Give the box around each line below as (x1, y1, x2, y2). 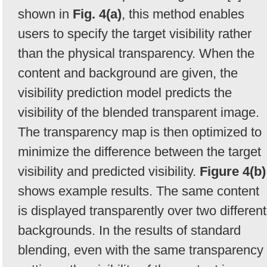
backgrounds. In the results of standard (18, 222, 241, 238)
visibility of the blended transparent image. (18, 104, 259, 120)
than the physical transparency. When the (18, 45, 254, 61)
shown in (18, 6, 73, 21)
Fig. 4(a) (73, 6, 122, 21)
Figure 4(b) (200, 163, 266, 179)
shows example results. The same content (18, 183, 259, 198)
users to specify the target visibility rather (18, 26, 252, 41)
